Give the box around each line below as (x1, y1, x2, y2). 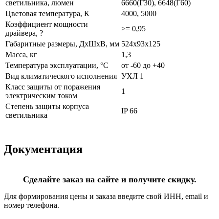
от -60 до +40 (121, 61, 165, 69)
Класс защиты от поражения (5, 82, 100, 91)
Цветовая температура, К (5, 9, 89, 18)
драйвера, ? (5, 28, 43, 37)
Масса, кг (5, 50, 37, 59)
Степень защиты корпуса (5, 102, 89, 110)
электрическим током (5, 91, 77, 100)
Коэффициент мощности (5, 20, 88, 28)
